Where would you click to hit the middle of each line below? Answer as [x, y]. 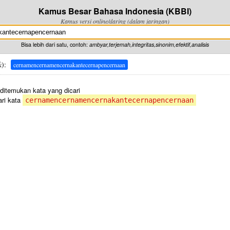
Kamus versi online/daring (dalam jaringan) [115, 21]
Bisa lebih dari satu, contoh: [55, 44]
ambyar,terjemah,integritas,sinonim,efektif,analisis [149, 44]
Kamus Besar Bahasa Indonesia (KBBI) [115, 11]
